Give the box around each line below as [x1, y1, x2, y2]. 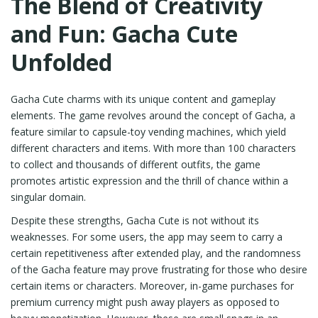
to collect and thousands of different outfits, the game [11, 158, 261, 171]
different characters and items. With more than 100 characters [11, 141, 296, 155]
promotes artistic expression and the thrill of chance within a [11, 174, 288, 187]
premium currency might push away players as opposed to [11, 295, 280, 309]
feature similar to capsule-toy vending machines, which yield [11, 125, 286, 138]
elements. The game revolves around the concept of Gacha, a [11, 109, 295, 122]
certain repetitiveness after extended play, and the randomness [11, 246, 301, 260]
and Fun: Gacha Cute [11, 18, 238, 49]
